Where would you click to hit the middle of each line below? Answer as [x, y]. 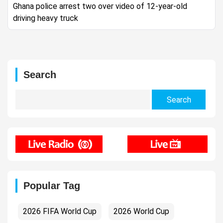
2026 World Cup [141, 212]
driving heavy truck [46, 18]
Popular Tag [52, 186]
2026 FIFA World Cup [60, 212]
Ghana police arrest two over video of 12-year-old [100, 6]
